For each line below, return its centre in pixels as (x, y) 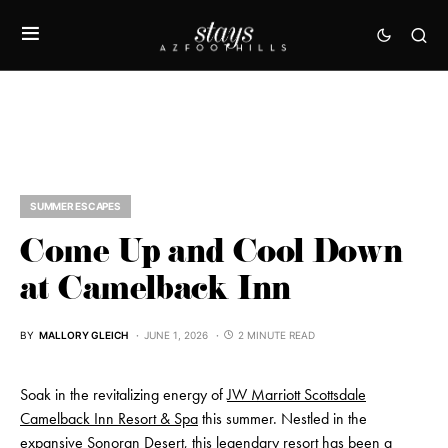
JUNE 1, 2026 (176, 335)
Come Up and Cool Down (211, 256)
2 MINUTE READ (276, 335)
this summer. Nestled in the (282, 418)
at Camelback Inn (155, 293)
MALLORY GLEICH (83, 335)
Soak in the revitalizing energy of (123, 394)
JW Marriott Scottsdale (296, 394)
